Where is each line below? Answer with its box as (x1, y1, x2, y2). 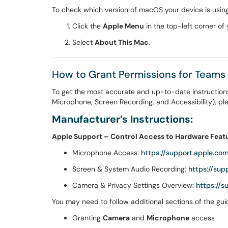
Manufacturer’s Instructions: (52, 112, 193, 126)
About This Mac (95, 38, 149, 47)
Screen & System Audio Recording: (72, 164, 188, 174)
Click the (72, 21, 103, 31)
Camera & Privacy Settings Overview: (72, 181, 196, 190)
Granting (72, 213, 103, 222)
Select (72, 38, 95, 47)
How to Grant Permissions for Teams (52, 68, 225, 81)
